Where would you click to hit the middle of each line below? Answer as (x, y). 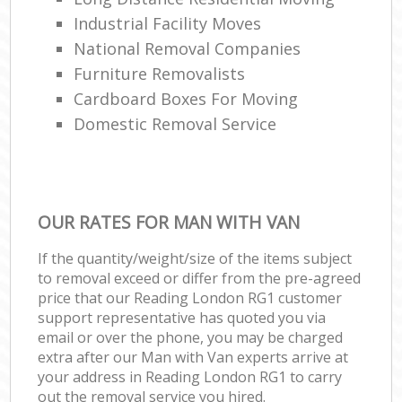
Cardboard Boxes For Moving (186, 98)
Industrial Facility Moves (168, 23)
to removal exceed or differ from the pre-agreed (200, 278)
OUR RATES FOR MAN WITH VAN (169, 222)
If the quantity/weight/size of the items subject (195, 258)
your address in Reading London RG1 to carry (190, 376)
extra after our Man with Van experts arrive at (193, 357)
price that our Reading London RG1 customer (190, 297)
